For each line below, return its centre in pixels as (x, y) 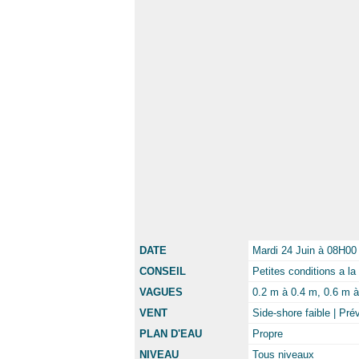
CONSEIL (163, 271)
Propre (268, 334)
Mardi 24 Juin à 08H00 (305, 250)
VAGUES (161, 292)
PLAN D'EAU (171, 334)
